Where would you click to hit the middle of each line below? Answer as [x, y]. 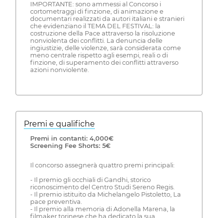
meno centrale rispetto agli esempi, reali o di [99, 55]
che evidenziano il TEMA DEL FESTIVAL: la [95, 26]
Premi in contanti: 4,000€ [72, 138]
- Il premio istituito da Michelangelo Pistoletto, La [105, 195]
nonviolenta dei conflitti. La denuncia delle [96, 41]
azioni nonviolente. [59, 70]
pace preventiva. [56, 202]
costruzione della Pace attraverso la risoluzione [102, 34]
